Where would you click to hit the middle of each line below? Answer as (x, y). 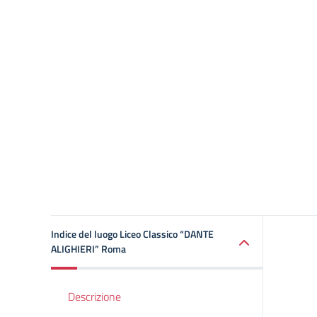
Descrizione (94, 296)
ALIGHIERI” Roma (88, 249)
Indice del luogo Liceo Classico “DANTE (132, 234)
